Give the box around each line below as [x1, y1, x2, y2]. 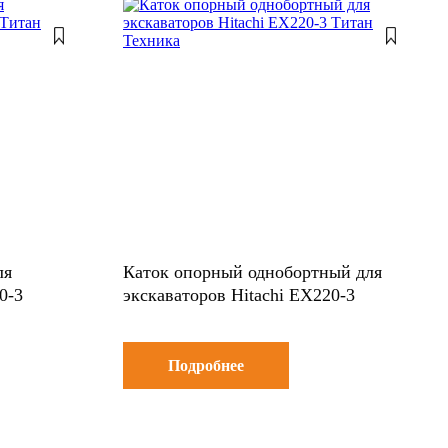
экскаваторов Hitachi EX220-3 [123, 284, 355, 305]
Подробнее [168, 356, 244, 374]
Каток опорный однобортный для [123, 261, 382, 282]
